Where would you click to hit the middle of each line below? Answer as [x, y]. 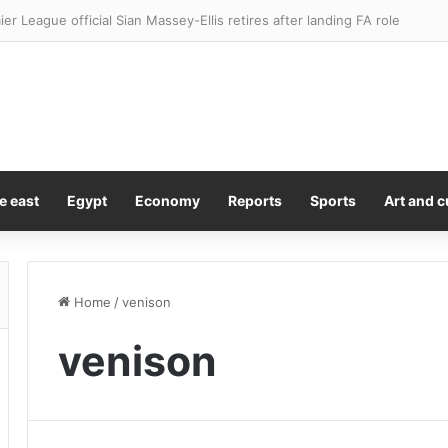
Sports [333, 200]
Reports [255, 200]
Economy [167, 200]
